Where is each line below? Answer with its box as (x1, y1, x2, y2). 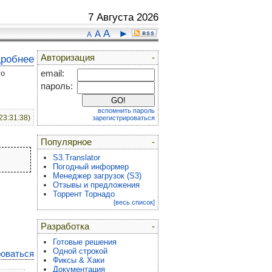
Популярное (41, 137, 92, 147)
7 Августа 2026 (88, 11, 158, 23)
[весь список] (114, 199, 155, 206)
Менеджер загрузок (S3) (53, 171, 141, 180)
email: (41, 69, 64, 78)
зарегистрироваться (92, 114, 155, 121)
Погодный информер (53, 162, 129, 171)
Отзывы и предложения (53, 180, 140, 189)
